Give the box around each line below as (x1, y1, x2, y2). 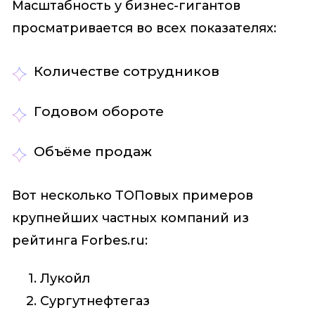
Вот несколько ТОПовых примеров (11, 188, 253, 202)
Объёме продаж (34, 144, 153, 160)
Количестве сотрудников (34, 63, 220, 79)
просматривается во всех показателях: (11, 20, 276, 35)
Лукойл (39, 271, 90, 285)
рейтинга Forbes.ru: (11, 233, 148, 247)
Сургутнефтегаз (39, 293, 150, 308)
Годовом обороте (34, 104, 165, 120)
